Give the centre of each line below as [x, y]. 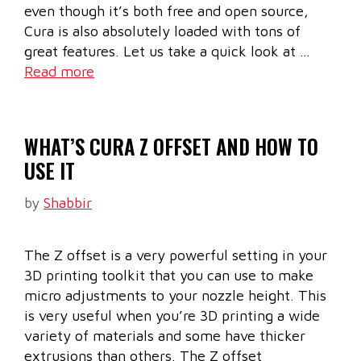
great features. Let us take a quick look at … [167, 52]
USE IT [50, 171]
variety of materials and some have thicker [165, 336]
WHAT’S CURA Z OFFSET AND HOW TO [171, 147]
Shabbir [68, 203]
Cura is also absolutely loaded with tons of [162, 31]
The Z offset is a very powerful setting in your [176, 255]
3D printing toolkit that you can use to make [169, 276]
